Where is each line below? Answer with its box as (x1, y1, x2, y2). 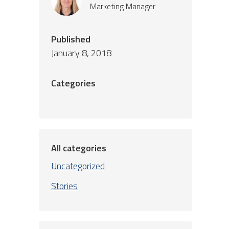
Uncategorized (51, 159, 105, 173)
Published (51, 32, 90, 46)
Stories (51, 179, 78, 193)
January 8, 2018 (51, 46, 111, 60)
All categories (51, 141, 106, 155)
